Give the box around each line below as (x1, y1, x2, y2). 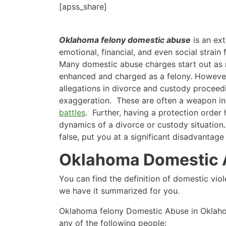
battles (59, 107, 85, 118)
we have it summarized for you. (59, 185, 180, 196)
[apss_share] (59, 1, 107, 12)
